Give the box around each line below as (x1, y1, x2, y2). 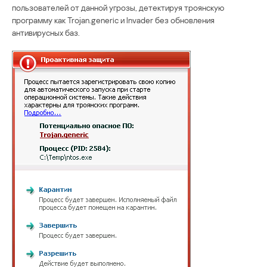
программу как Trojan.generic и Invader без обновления (12, 14, 215, 25)
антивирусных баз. (12, 27, 80, 38)
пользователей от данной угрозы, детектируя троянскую (12, 2, 224, 13)
